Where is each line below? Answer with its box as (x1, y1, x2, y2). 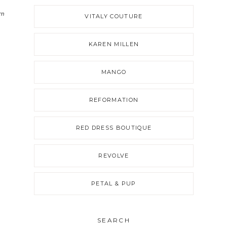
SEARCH (97, 216, 131, 224)
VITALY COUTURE (85, 13, 143, 20)
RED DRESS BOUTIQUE (75, 124, 152, 132)
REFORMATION (89, 96, 139, 104)
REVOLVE (98, 152, 129, 160)
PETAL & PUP (91, 180, 136, 187)
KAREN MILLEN (88, 41, 139, 48)
